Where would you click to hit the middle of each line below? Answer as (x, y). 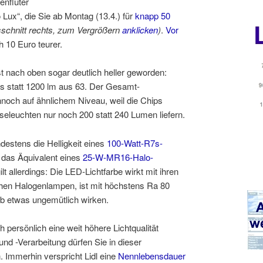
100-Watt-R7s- (135, 143)
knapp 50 (153, 15)
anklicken (140, 29)
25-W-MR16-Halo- (118, 157)
